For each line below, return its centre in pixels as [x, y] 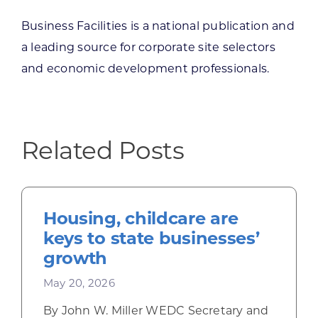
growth [75, 258]
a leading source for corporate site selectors [148, 48]
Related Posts [103, 151]
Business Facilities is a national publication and [158, 26]
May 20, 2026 [79, 283]
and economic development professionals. [145, 69]
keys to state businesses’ [151, 238]
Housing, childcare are [141, 219]
